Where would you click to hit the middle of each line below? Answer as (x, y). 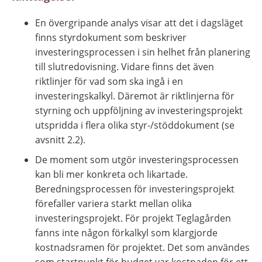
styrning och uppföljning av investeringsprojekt (139, 110)
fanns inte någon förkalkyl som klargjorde (126, 232)
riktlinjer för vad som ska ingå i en (109, 81)
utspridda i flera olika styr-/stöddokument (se (135, 125)
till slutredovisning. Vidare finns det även (125, 66)
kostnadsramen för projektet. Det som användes (142, 247)
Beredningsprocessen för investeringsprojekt (135, 189)
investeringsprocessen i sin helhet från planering (143, 52)
